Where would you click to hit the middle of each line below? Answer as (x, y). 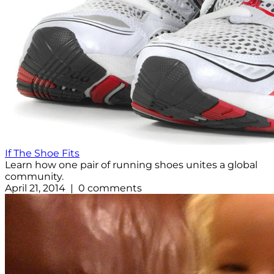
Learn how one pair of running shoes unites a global (131, 165)
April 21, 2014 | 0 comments (73, 188)
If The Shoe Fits (42, 154)
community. (34, 177)
